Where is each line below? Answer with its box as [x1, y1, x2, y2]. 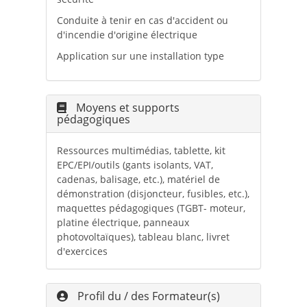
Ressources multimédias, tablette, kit [56, 144, 225, 158]
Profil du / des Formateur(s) [74, 288, 220, 304]
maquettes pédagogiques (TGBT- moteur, [56, 201, 245, 215]
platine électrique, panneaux [56, 216, 189, 230]
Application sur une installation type [56, 49, 224, 63]
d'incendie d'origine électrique [56, 28, 197, 42]
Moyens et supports [73, 100, 180, 116]
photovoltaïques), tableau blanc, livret [56, 230, 230, 244]
